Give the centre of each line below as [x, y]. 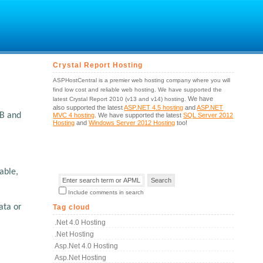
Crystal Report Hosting [98, 65]
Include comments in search [106, 193]
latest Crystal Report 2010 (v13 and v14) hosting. [121, 99]
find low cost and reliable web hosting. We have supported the [138, 90]
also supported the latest [89, 107]
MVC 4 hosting [74, 115]
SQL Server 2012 [208, 115]
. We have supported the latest [139, 115]
